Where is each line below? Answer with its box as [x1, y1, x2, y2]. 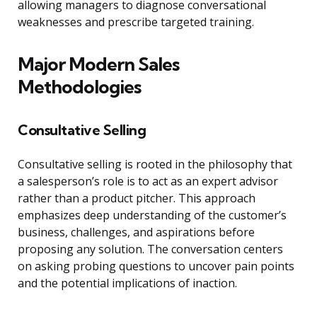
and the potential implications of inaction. [18, 275, 237, 292]
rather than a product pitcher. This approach [18, 190, 255, 207]
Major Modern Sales [18, 52, 179, 76]
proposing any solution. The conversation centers [18, 241, 283, 258]
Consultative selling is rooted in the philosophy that [18, 156, 292, 173]
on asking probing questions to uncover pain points [18, 258, 294, 275]
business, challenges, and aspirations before [18, 224, 255, 241]
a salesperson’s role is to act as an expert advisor [18, 173, 278, 190]
